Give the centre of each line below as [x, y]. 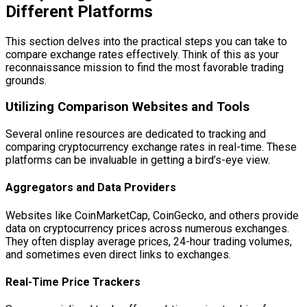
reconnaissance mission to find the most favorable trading [145, 67]
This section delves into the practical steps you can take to [146, 41]
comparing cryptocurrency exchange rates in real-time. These [151, 147]
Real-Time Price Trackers [73, 282]
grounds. [26, 80]
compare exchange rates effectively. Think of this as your [142, 54]
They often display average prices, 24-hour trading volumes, [149, 241]
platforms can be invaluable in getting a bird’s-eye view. [138, 160]
